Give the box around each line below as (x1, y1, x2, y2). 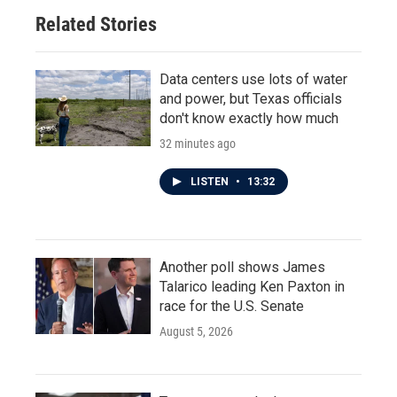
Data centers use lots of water (160, 71, 347, 88)
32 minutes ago (160, 136, 236, 151)
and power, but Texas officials (160, 90, 342, 107)
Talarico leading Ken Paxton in (160, 278, 345, 295)
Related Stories (35, 13, 157, 35)
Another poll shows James (160, 259, 325, 276)
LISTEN (191, 175, 231, 188)
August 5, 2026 (160, 324, 233, 339)
